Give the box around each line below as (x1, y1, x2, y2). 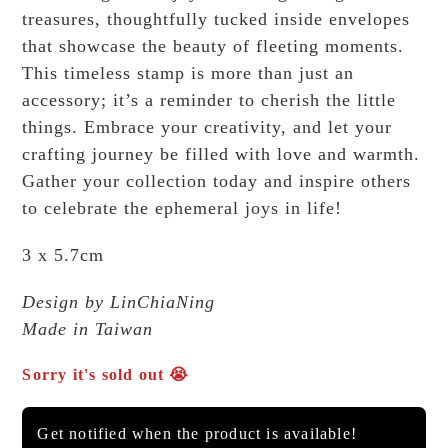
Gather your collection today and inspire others (22, 171, 412, 192)
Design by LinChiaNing (22, 292, 216, 313)
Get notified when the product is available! (37, 425, 358, 443)
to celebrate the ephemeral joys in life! (22, 198, 343, 219)
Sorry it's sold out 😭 (22, 366, 190, 384)
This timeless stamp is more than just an (22, 63, 355, 84)
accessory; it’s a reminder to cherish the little (22, 90, 397, 111)
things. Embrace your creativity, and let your (22, 117, 393, 138)
